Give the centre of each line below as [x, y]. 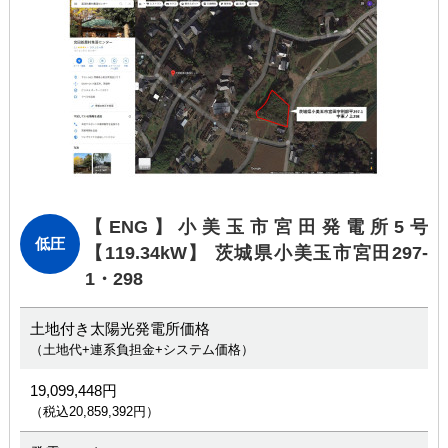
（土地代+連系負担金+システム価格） [141, 349]
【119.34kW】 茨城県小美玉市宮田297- [256, 253]
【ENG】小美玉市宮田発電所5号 [256, 227]
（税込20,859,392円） [94, 411]
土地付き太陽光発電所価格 [119, 328]
